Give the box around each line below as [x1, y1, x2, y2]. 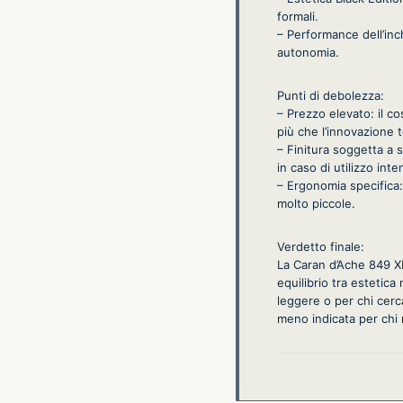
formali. [277, 9, 318, 24]
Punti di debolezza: [277, 88, 384, 103]
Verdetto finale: [277, 239, 364, 255]
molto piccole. [277, 196, 355, 211]
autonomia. [277, 45, 339, 60]
